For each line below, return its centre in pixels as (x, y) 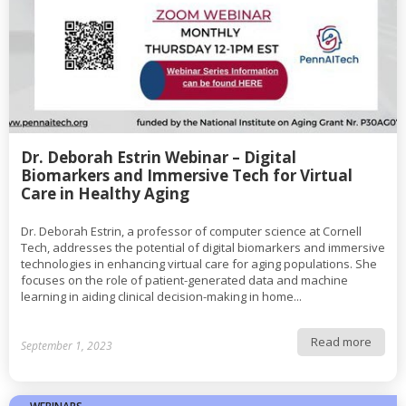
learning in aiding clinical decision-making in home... (161, 296)
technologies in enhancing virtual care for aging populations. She (199, 264)
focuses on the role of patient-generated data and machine (184, 280)
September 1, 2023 (67, 345)
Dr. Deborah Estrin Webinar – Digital (159, 157)
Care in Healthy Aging (105, 193)
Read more (341, 342)
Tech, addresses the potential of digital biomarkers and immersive (203, 247)
